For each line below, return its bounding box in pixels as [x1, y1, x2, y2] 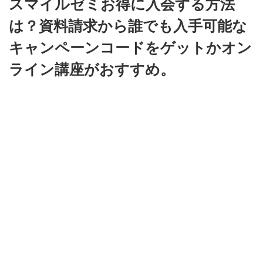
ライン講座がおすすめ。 [9, 61, 175, 78]
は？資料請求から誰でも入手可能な [9, 18, 247, 35]
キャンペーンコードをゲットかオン [9, 39, 252, 56]
